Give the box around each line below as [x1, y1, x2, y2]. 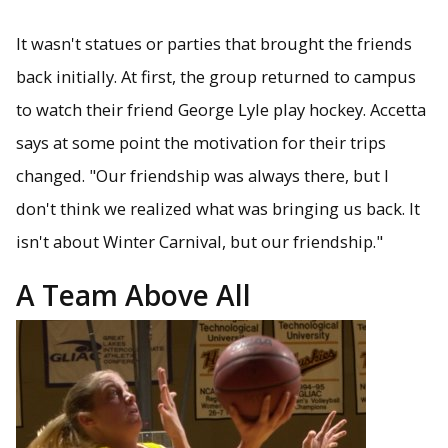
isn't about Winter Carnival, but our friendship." [16, 230, 383, 254]
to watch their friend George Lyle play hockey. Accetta [16, 98, 426, 122]
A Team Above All [16, 275, 251, 314]
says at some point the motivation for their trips [16, 131, 386, 155]
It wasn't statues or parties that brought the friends [16, 32, 412, 56]
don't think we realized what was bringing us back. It [16, 197, 420, 221]
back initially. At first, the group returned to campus [16, 65, 416, 89]
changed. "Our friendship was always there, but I [16, 164, 389, 188]
